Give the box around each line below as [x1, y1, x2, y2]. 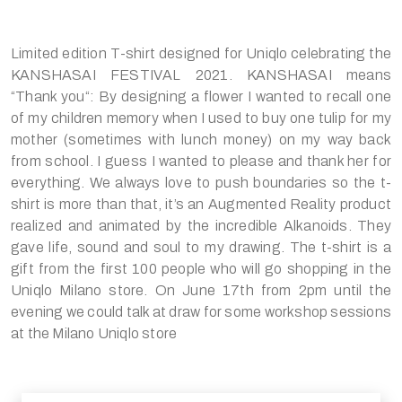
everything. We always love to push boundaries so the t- [11, 174, 391, 190]
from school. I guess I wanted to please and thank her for [11, 153, 391, 169]
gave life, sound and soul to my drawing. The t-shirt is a [11, 239, 391, 255]
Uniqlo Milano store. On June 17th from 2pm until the [11, 282, 391, 298]
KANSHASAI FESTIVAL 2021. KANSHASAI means [11, 66, 391, 83]
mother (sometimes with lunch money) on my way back [11, 131, 391, 147]
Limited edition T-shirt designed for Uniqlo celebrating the [11, 45, 391, 61]
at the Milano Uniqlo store [11, 325, 178, 341]
